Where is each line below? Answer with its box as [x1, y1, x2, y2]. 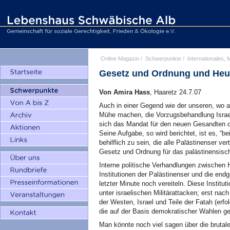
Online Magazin [101, 55, 139, 62]
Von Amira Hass [99, 88, 150, 96]
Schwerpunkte [145, 55, 181, 62]
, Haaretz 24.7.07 [150, 88, 201, 96]
